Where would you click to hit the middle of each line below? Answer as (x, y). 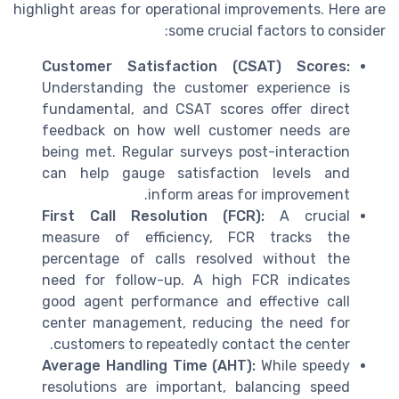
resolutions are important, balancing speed (196, 387)
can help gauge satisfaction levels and (196, 173)
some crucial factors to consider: (277, 30)
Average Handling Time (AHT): (149, 365)
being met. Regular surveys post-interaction (196, 151)
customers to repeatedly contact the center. (202, 344)
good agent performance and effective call (196, 301)
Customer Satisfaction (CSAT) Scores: (196, 66)
